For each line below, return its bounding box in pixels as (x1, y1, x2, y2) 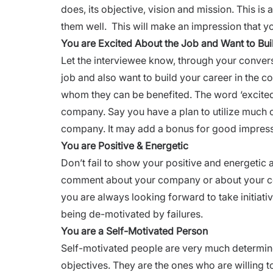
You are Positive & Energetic (61, 139, 188, 152)
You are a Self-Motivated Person (61, 224, 208, 237)
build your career (155, 71, 232, 83)
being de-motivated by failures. (61, 207, 205, 220)
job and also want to (61, 71, 155, 83)
